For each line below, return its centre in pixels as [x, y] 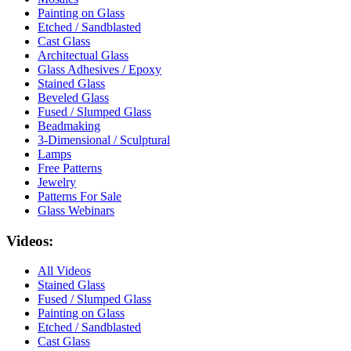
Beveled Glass [73, 98]
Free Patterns [70, 168]
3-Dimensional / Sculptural [104, 140]
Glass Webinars [76, 211]
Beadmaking [69, 126]
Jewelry [57, 183]
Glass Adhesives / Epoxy [100, 70]
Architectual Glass [83, 56]
